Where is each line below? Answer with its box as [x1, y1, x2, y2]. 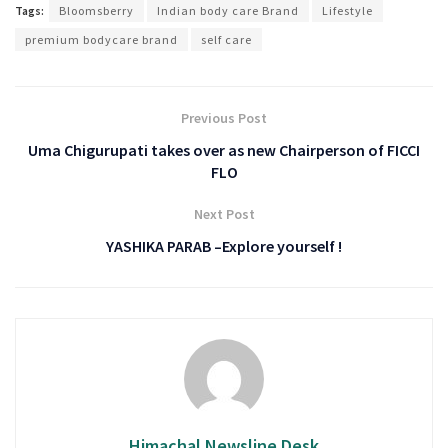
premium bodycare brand [25, 32, 178, 48]
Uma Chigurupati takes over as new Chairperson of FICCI [28, 140, 420, 161]
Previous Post [181, 109, 267, 128]
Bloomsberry [59, 3, 134, 19]
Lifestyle [322, 3, 373, 19]
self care [201, 32, 252, 48]
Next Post [193, 205, 255, 224]
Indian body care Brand [157, 3, 299, 19]
